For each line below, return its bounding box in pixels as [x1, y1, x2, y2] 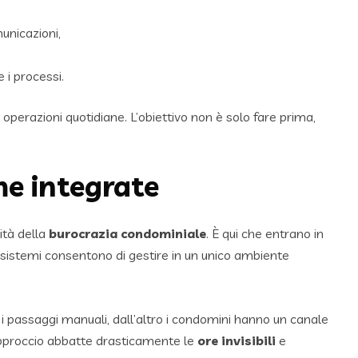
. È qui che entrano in [206, 225, 324, 242]
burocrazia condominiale [49, 225, 206, 242]
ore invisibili [197, 332, 276, 349]
